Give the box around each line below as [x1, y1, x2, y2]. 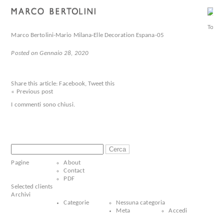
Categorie [63, 199, 89, 206]
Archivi [11, 191, 31, 198]
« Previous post [11, 88, 53, 95]
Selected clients [11, 183, 53, 190]
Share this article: [11, 80, 58, 87]
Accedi [168, 207, 187, 214]
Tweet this [88, 80, 115, 87]
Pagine [11, 159, 29, 166]
